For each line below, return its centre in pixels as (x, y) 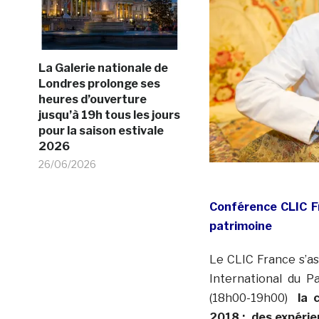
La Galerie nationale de (103, 68)
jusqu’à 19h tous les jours (109, 115)
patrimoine (242, 226)
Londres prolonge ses (99, 83)
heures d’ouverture (92, 99)
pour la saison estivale (101, 130)
